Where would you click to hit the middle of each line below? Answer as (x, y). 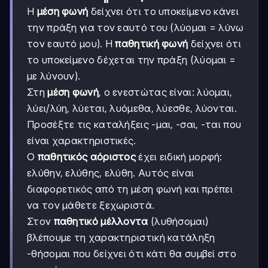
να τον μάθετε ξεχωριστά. (91, 205)
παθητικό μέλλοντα (101, 221)
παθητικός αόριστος (87, 156)
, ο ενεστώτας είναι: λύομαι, (165, 92)
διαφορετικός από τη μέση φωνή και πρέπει (130, 189)
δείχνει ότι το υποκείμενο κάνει (163, 11)
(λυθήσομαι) (178, 221)
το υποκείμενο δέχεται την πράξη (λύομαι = (132, 60)
